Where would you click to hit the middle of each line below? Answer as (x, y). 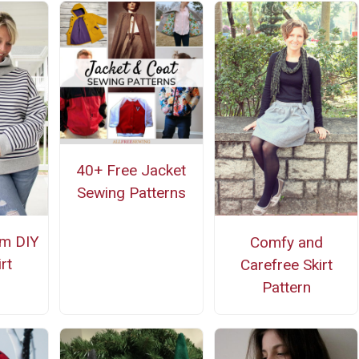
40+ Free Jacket (131, 171)
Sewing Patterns (131, 193)
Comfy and (286, 242)
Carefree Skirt (286, 264)
